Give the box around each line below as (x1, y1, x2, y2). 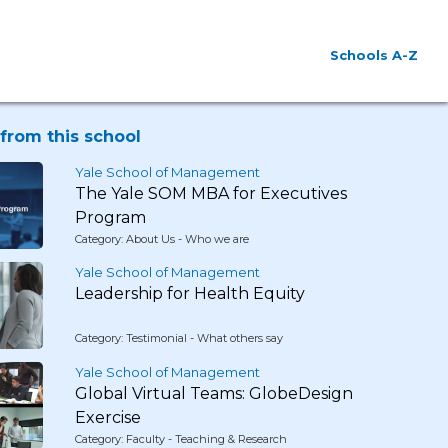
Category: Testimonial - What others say (74, 331, 283, 345)
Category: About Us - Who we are (74, 232, 249, 246)
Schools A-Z (330, 47, 418, 63)
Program (74, 208, 146, 227)
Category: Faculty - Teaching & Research (74, 432, 287, 446)
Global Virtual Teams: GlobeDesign (74, 384, 353, 403)
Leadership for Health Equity (74, 284, 305, 303)
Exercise (74, 408, 141, 427)
